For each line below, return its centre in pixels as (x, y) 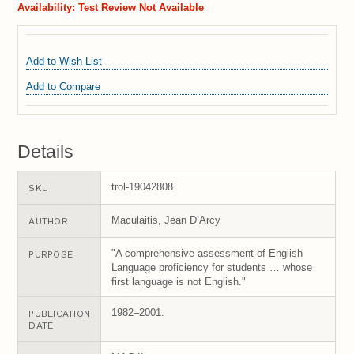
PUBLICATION (60, 313)
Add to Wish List (64, 62)
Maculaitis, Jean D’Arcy (166, 220)
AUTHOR (48, 221)
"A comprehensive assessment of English (207, 253)
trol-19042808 (143, 186)
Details (46, 151)
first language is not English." (179, 281)
